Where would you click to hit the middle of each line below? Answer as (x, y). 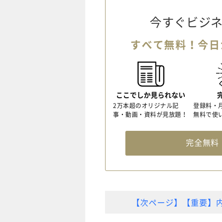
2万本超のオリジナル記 (146, 106)
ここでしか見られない (151, 95)
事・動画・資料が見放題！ (150, 115)
